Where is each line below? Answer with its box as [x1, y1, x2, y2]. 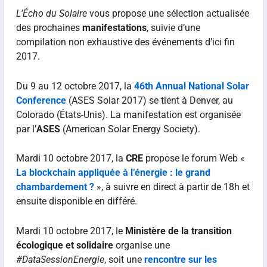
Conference [15, 94, 66, 106]
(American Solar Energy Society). [60, 123, 200, 135]
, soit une [104, 253, 144, 265]
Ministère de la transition [125, 225, 232, 237]
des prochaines [15, 22, 80, 33]
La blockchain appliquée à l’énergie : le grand [15, 167, 210, 179]
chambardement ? [15, 181, 94, 193]
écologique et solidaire [15, 239, 113, 251]
